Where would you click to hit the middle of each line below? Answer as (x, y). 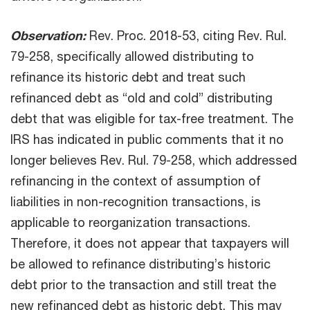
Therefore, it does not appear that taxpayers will (150, 243)
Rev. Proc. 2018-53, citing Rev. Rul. (186, 36)
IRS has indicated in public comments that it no (147, 139)
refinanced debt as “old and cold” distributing (142, 98)
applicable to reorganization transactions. (130, 222)
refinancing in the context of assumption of (136, 181)
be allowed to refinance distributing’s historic (140, 264)
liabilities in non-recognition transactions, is (136, 202)
